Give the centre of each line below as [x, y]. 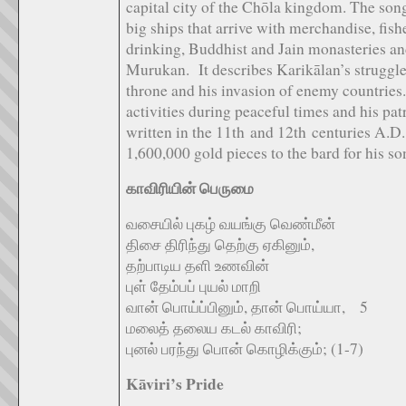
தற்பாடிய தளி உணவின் [198, 265]
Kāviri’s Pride [175, 384]
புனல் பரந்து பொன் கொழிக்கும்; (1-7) [245, 348]
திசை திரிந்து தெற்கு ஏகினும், [220, 244]
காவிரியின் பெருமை [190, 188]
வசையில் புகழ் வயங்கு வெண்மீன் [231, 223]
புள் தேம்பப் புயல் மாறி [193, 286]
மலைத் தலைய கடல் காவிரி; [214, 328]
